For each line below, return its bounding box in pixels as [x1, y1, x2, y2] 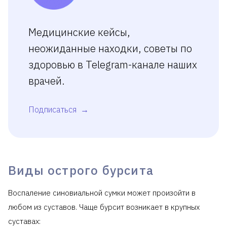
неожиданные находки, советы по [28, 41, 192, 55]
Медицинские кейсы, [28, 25, 130, 39]
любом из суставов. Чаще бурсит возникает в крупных [8, 202, 200, 212]
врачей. [28, 73, 65, 88]
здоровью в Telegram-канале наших [28, 57, 197, 71]
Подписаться [28, 104, 79, 115]
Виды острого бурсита [8, 162, 154, 178]
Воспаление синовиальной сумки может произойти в [8, 187, 196, 198]
